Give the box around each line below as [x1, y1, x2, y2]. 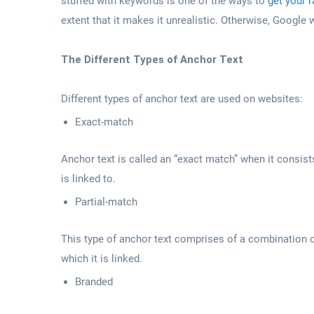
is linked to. [61, 172, 116, 185]
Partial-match [75, 195, 137, 208]
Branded [75, 275, 113, 288]
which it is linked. [61, 252, 142, 265]
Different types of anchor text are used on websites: [61, 92, 303, 105]
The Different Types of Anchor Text [61, 53, 243, 66]
